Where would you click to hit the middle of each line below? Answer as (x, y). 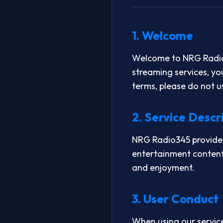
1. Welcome (163, 36)
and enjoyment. (163, 168)
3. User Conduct (175, 199)
